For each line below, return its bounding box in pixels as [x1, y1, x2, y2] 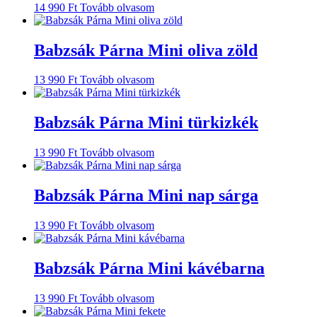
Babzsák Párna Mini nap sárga [34, 186, 258, 205]
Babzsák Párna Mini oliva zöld [34, 40, 258, 59]
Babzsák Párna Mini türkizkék [34, 113, 258, 132]
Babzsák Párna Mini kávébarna [34, 258, 265, 277]
